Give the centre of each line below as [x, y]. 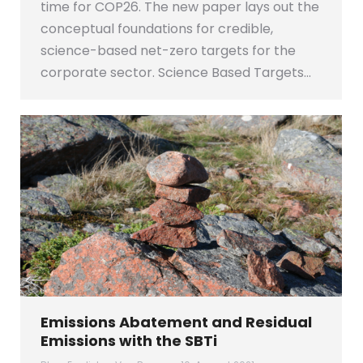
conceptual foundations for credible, [157, 28]
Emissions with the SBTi [129, 340]
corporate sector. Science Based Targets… [176, 72]
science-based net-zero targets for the [168, 50]
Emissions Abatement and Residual [176, 322]
